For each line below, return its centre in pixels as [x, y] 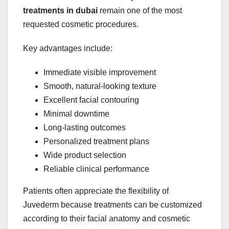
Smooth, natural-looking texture [100, 86]
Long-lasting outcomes [85, 127]
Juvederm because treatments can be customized [112, 204]
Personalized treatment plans [96, 141]
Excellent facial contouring [91, 100]
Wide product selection [85, 155]
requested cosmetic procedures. [81, 24]
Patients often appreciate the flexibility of [96, 191]
